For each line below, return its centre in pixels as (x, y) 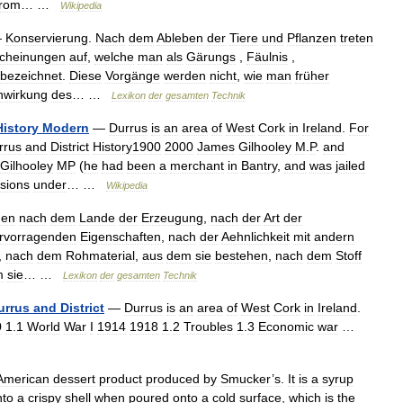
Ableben (180, 38)
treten (357, 38)
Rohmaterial (100, 255)
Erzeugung (172, 218)
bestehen (242, 255)
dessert (74, 379)
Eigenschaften (121, 237)
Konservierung (47, 38)
